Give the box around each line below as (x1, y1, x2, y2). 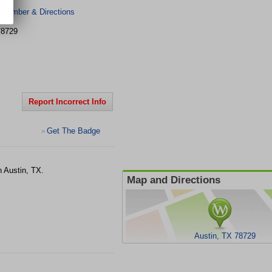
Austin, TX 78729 (194, 231, 256, 240)
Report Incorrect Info (29, 97, 106, 106)
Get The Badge (47, 126, 100, 135)
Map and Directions (127, 174, 220, 186)
